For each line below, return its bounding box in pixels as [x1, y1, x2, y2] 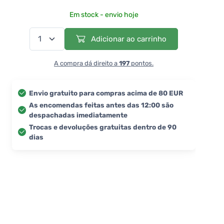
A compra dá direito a [54, 59, 119, 67]
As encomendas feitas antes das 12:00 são [29, 100, 173, 109]
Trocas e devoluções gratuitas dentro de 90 [29, 122, 176, 131]
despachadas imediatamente [29, 110, 127, 119]
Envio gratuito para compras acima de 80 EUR [29, 88, 183, 97]
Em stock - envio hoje [69, 10, 138, 19]
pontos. [129, 59, 153, 67]
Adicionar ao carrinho [89, 34, 166, 43]
